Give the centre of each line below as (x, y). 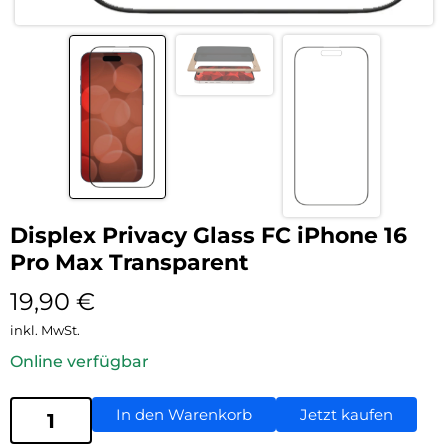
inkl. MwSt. (45, 330)
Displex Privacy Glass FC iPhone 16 (208, 236)
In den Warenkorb (184, 415)
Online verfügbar (79, 362)
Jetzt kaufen (346, 415)
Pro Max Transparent (129, 263)
